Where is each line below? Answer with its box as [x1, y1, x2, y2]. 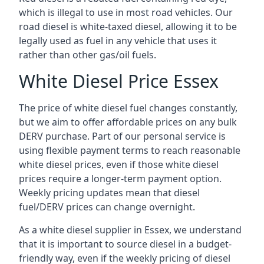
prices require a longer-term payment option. [19, 172, 222, 185]
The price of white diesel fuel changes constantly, [19, 101, 237, 114]
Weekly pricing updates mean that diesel [19, 186, 200, 199]
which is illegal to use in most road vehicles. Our [19, 6, 233, 19]
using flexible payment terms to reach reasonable [19, 144, 240, 157]
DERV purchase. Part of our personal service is [19, 130, 226, 143]
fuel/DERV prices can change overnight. [19, 200, 195, 213]
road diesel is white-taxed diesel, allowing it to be [19, 20, 237, 33]
